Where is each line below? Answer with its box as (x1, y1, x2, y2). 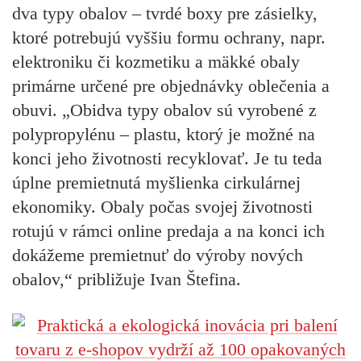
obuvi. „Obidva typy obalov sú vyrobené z (12, 100, 317, 121)
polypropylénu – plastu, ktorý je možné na (12, 124, 315, 145)
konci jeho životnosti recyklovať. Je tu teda (12, 148, 322, 169)
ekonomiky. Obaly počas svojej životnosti (12, 197, 313, 218)
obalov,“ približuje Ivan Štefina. (12, 269, 241, 290)
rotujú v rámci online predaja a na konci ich (12, 221, 325, 242)
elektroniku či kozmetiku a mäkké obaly (12, 52, 300, 73)
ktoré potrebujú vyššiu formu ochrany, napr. (12, 27, 326, 48)
